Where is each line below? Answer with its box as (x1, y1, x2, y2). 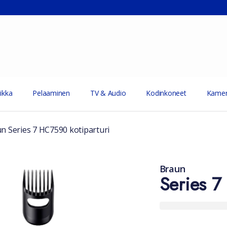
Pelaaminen (32, 88, 70, 98)
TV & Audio (90, 88, 126, 98)
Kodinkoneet (146, 88, 186, 98)
